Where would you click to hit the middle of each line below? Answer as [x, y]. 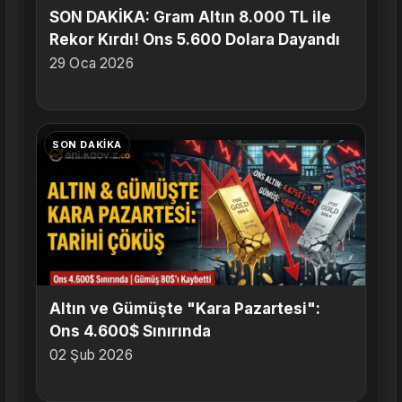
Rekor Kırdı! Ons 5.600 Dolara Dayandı [195, 40]
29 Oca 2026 [92, 64]
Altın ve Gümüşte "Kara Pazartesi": [185, 309]
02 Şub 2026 [91, 355]
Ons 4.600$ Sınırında [130, 332]
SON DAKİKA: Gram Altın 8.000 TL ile [190, 17]
